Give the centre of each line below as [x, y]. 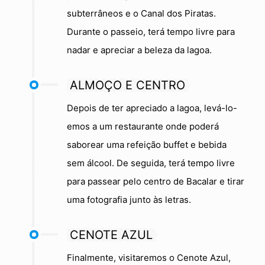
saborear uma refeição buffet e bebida [147, 144]
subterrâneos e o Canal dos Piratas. [141, 13]
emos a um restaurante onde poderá [143, 126]
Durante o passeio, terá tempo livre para [151, 31]
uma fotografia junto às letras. [129, 199]
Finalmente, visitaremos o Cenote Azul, [149, 257]
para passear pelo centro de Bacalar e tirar [156, 181]
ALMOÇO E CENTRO [127, 85]
